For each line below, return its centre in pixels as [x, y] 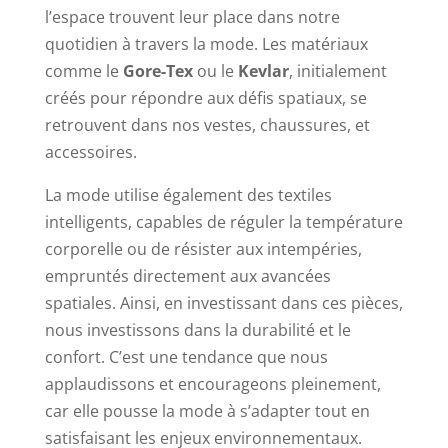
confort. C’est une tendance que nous [186, 356]
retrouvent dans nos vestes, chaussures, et [207, 124]
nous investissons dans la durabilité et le [197, 329]
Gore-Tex [157, 70]
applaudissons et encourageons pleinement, [212, 383]
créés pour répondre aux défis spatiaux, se [205, 97]
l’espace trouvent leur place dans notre [192, 16]
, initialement [337, 70]
